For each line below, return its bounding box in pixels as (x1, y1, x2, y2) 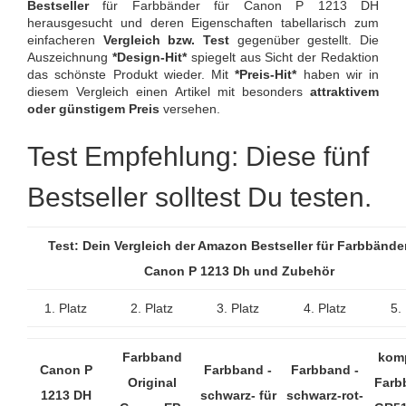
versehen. (159, 101, 220, 117)
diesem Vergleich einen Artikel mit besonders (27, 84, 310, 100)
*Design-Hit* (111, 50, 187, 65)
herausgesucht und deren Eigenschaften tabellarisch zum (27, 15, 379, 31)
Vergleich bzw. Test (102, 33, 230, 48)
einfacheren (27, 33, 103, 48)
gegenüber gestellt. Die (229, 33, 380, 48)
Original (127, 375, 177, 391)
